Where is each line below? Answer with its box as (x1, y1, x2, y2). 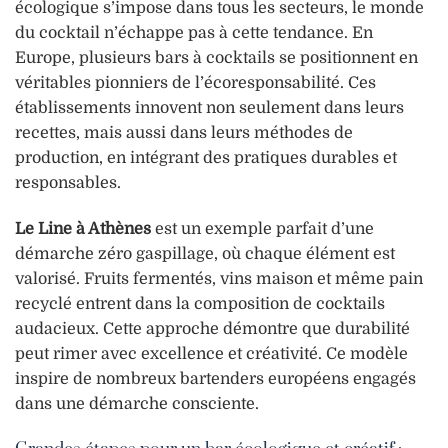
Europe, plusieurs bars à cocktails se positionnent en (15, 49, 418, 68)
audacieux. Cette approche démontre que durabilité (15, 319, 410, 338)
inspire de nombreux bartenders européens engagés (15, 369, 416, 388)
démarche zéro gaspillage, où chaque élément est (15, 244, 395, 263)
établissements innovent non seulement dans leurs (15, 99, 404, 118)
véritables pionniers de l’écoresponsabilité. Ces (15, 74, 376, 93)
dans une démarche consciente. (15, 394, 259, 413)
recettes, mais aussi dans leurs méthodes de (15, 124, 353, 143)
